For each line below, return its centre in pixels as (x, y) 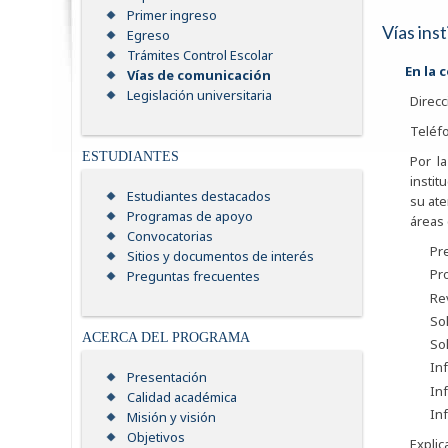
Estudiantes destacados (199, 196)
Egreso (148, 35)
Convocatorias (170, 236)
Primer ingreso (172, 15)
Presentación (167, 377)
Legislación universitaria (199, 95)
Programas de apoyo (190, 216)
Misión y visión (171, 417)
